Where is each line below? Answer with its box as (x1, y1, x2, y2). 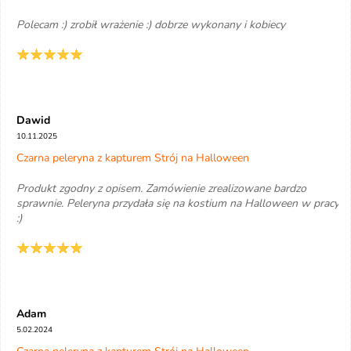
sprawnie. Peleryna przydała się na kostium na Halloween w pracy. (16, 196, 341, 211)
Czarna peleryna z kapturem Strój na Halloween (16, 150, 249, 165)
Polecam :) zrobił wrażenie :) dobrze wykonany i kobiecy (16, 17, 285, 32)
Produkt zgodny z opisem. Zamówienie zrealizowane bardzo (16, 181, 306, 196)
